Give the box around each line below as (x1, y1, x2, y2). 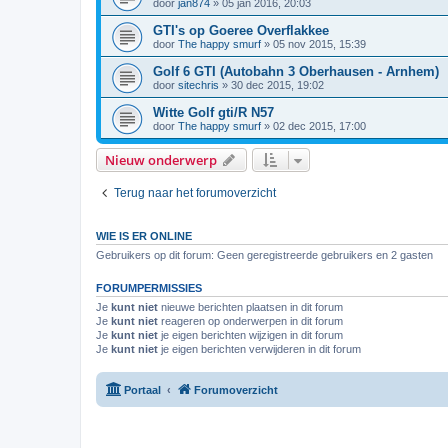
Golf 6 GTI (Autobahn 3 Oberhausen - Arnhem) (153, 63, 439, 79)
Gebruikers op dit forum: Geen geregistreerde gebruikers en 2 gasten (96, 248, 433, 261)
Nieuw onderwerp (105, 150, 217, 169)
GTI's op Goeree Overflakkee (153, 22, 329, 38)
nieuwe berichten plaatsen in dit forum (158, 300, 343, 313)
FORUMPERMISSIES (96, 281, 202, 294)
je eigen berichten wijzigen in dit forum (158, 328, 343, 341)
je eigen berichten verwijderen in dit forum (158, 342, 361, 355)
